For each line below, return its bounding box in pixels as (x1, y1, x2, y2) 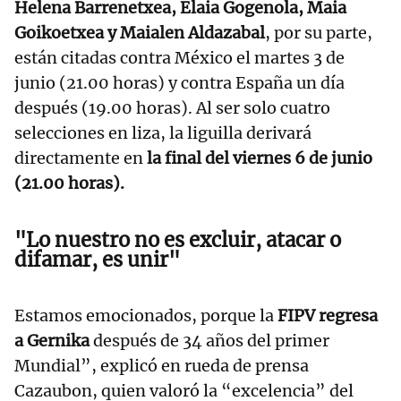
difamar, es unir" (14, 247, 180, 273)
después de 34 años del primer (93, 330, 329, 352)
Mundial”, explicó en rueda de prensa (14, 355, 309, 377)
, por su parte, (265, 22, 372, 44)
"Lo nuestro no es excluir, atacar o (14, 227, 341, 253)
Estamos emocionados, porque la (14, 305, 277, 327)
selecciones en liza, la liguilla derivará (14, 123, 311, 144)
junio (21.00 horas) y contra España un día (14, 73, 345, 94)
